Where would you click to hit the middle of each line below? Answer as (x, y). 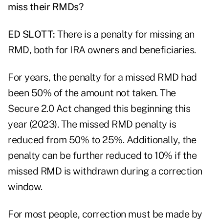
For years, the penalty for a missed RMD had (102, 77)
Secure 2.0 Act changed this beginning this (99, 109)
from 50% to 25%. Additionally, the (120, 140)
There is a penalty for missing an (125, 34)
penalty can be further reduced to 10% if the (102, 156)
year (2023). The (44, 124)
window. (25, 187)
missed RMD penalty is (127, 124)
